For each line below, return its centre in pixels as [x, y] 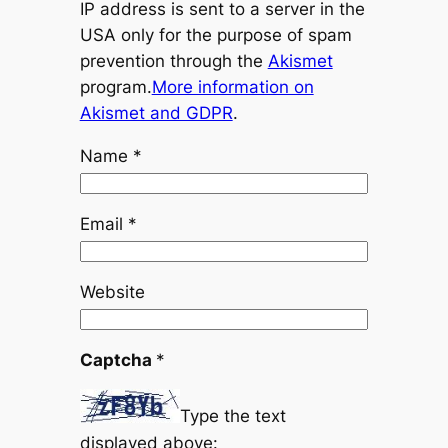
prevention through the [173, 60]
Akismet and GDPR [156, 112]
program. [115, 86]
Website [112, 291]
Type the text [232, 416]
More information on [232, 86]
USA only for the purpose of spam [215, 34]
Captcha [117, 359]
